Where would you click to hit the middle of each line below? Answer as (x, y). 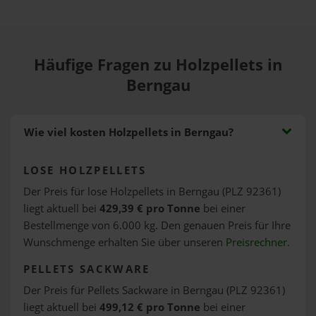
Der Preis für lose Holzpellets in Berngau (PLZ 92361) (152, 191)
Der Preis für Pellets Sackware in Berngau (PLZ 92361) (154, 290)
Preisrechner (256, 242)
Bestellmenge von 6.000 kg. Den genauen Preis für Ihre (157, 225)
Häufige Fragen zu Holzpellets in (158, 65)
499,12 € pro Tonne (150, 307)
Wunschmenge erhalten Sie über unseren (124, 242)
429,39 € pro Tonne (150, 208)
